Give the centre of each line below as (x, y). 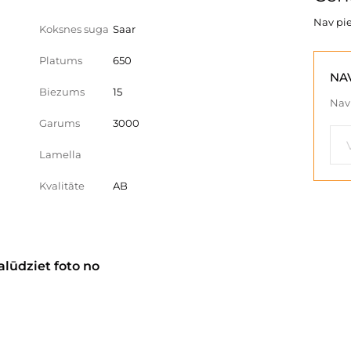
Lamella (60, 154)
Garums (60, 123)
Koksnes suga (74, 29)
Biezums (62, 92)
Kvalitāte (62, 186)
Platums (61, 60)
